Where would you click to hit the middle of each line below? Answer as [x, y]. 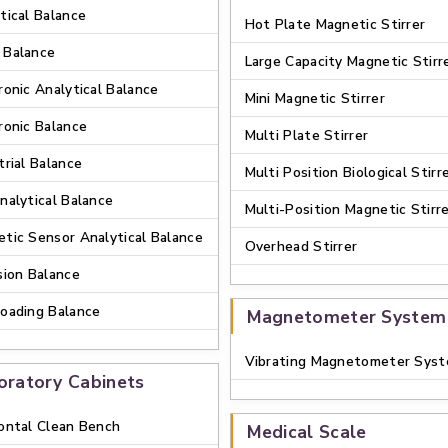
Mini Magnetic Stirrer [314, 98]
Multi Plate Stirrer [306, 135]
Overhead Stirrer [301, 246]
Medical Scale [306, 432]
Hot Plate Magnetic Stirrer [335, 24]
